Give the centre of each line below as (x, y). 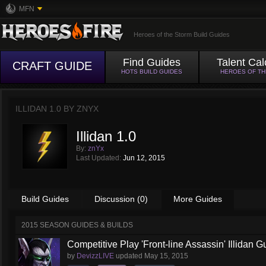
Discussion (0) (121, 199)
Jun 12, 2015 (144, 158)
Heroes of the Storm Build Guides (182, 34)
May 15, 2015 (166, 256)
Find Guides (152, 62)
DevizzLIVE (95, 256)
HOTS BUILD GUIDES (152, 72)
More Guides (198, 199)
